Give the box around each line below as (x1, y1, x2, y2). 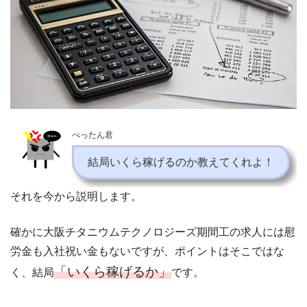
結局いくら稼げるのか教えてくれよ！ (88, 156, 274, 169)
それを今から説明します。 (10, 191, 142, 203)
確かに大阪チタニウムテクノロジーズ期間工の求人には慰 (10, 226, 295, 238)
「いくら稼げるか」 (54, 265, 171, 280)
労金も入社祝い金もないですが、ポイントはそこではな (10, 245, 284, 258)
